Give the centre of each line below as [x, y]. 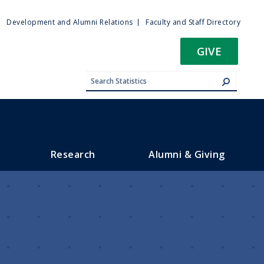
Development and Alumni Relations [70, 22]
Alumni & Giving [187, 154]
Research [73, 154]
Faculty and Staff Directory [193, 22]
